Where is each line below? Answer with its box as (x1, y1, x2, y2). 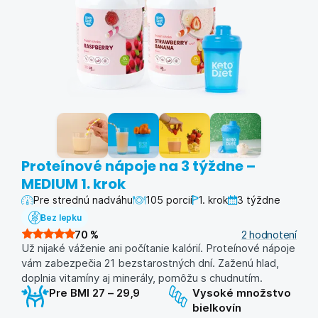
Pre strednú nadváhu (33, 193, 133, 207)
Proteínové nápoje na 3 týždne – (21, 157, 256, 176)
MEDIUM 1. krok (21, 175, 126, 194)
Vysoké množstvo (192, 285, 291, 300)
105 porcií (146, 193, 192, 207)
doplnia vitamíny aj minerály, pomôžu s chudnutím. (21, 270, 263, 285)
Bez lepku (40, 212, 82, 224)
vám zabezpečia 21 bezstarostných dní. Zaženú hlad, (21, 256, 279, 270)
